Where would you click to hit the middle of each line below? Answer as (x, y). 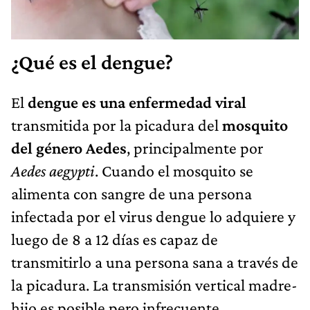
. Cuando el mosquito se (174, 170)
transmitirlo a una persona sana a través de (155, 262)
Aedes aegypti (53, 170)
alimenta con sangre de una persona (131, 193)
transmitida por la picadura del (117, 125)
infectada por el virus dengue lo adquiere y (153, 216)
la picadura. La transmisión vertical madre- (154, 284)
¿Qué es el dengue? (92, 62)
